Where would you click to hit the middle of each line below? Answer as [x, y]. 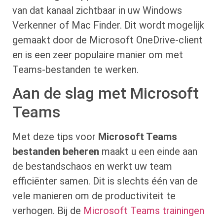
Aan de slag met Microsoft [106, 93]
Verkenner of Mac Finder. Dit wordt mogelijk [108, 25]
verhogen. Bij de [48, 211]
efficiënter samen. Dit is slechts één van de [105, 181]
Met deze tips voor [55, 137]
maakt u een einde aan [148, 152]
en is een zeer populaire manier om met [98, 55]
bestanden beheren [56, 152]
